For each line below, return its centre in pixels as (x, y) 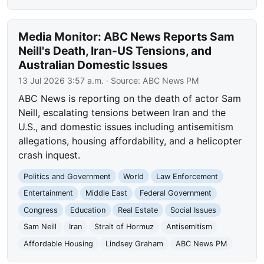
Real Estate (138, 210)
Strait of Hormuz (124, 227)
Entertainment (49, 193)
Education (88, 210)
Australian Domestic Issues (93, 65)
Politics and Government (67, 176)
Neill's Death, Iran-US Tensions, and (115, 50)
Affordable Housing (59, 244)
